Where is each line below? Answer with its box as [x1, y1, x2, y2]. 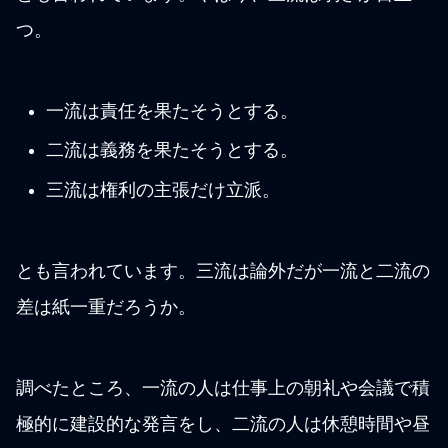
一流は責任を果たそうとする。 [45, 100, 298, 121]
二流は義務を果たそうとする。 [45, 140, 298, 161]
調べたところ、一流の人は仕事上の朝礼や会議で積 [16, 378, 430, 399]
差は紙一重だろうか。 [16, 297, 196, 318]
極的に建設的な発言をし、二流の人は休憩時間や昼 [16, 414, 430, 435]
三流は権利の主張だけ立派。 [45, 180, 280, 201]
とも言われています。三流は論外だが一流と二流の [16, 261, 430, 282]
